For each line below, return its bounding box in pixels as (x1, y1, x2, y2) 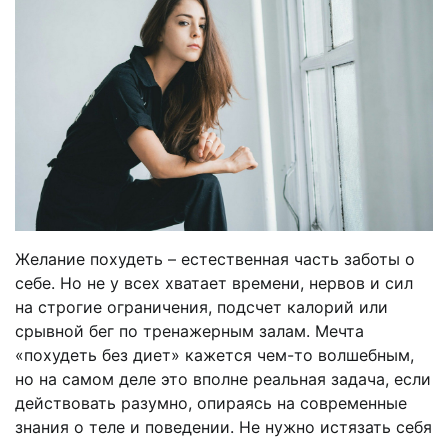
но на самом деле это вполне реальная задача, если (15, 368, 431, 389)
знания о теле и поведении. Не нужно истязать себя (15, 416, 432, 437)
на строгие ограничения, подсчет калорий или (15, 296, 388, 317)
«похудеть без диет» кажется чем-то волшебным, (15, 344, 414, 365)
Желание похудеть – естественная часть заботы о (15, 248, 415, 269)
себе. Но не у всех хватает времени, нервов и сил (15, 272, 413, 293)
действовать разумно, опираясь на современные (15, 392, 407, 413)
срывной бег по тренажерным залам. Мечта (15, 320, 364, 341)
